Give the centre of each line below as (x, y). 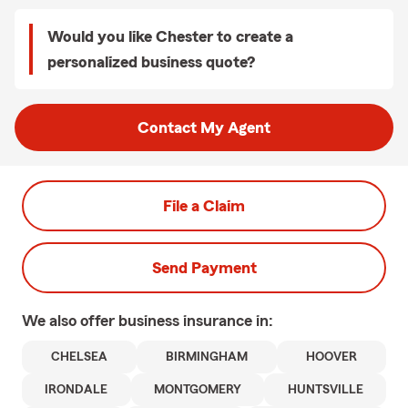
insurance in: (228, 321)
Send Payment (204, 268)
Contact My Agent (204, 127)
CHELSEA (79, 357)
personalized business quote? (151, 62)
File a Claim (204, 206)
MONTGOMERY (198, 390)
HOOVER (331, 357)
